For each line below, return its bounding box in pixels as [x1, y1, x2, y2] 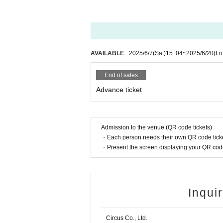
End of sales [104, 72, 138, 79]
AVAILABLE [91, 50, 124, 57]
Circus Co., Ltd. [106, 215, 147, 222]
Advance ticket [96, 86, 142, 94]
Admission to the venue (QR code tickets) [101, 124, 212, 131]
